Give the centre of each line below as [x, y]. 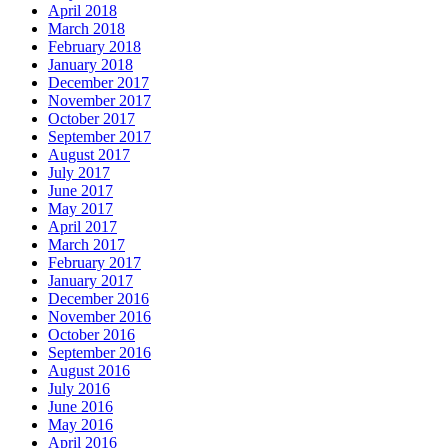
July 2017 [79, 173]
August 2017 [89, 155]
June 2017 [80, 191]
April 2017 [82, 227]
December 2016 [98, 299]
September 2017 [99, 137]
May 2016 [80, 425]
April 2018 [82, 11]
